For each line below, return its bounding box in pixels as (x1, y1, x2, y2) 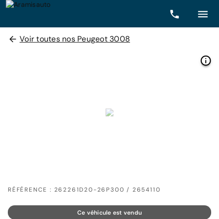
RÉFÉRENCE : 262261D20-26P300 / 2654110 (8, 186, 161, 194)
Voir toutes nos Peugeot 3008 (20, 34, 130, 44)
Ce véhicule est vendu (77, 209, 142, 217)
